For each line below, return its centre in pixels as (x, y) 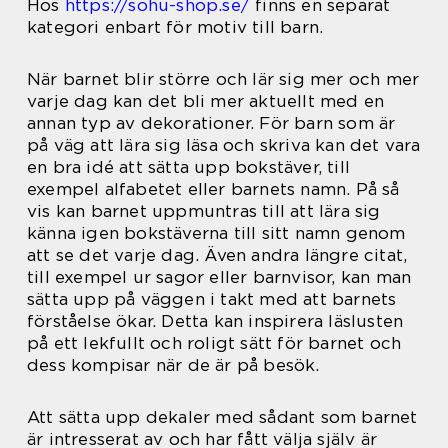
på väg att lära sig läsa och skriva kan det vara (224, 145)
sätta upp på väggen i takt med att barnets (212, 299)
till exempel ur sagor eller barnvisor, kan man (219, 277)
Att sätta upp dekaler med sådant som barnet (222, 417)
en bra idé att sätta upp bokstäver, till (189, 167)
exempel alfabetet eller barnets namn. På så (213, 189)
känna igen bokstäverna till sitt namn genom (216, 233)
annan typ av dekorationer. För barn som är (211, 123)
